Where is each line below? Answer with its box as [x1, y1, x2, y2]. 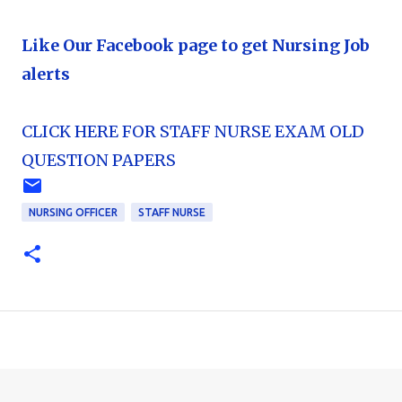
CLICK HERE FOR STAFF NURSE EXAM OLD [22, 121, 364, 142]
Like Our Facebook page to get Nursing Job [22, 35, 370, 56]
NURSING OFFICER [29, 206, 118, 218]
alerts [22, 64, 70, 84]
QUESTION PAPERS [22, 150, 176, 170]
